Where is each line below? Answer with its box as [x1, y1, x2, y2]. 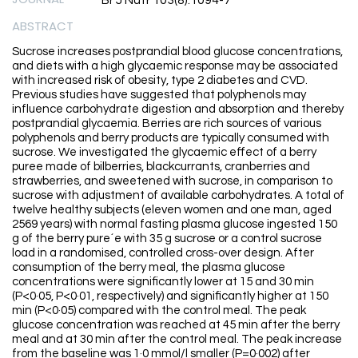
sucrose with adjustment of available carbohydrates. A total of [12, 189, 344, 202]
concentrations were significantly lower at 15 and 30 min [12, 276, 314, 288]
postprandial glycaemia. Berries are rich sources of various [12, 117, 321, 130]
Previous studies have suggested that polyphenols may [12, 89, 306, 101]
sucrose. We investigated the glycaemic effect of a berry [12, 146, 316, 159]
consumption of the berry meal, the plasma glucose [12, 261, 285, 274]
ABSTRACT [12, 18, 74, 35]
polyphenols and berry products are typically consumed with [12, 132, 329, 145]
